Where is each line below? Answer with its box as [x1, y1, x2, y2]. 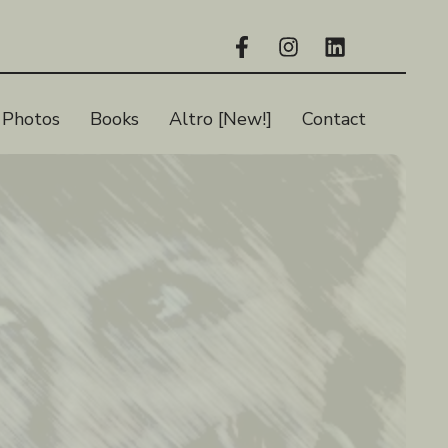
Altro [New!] [169, 107, 272, 131]
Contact [302, 107, 366, 131]
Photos [2, 107, 60, 131]
